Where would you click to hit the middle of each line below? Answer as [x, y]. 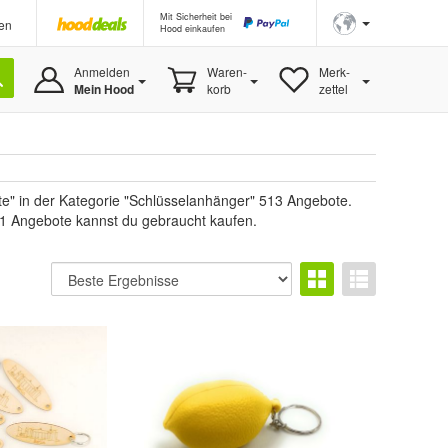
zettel [333, 88]
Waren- [226, 71]
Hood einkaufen [192, 28]
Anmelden [101, 71]
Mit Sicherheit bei [196, 16]
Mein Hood [103, 89]
